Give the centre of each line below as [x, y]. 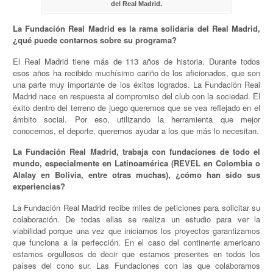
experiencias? [39, 186]
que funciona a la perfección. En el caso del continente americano [136, 242]
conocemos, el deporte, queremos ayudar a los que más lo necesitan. [136, 130]
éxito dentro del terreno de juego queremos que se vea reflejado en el [136, 107]
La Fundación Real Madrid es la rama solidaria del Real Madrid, [136, 29]
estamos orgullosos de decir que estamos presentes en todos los [136, 253]
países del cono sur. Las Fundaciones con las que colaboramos [136, 265]
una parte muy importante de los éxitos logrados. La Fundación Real [136, 84]
